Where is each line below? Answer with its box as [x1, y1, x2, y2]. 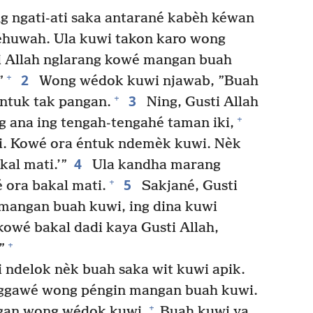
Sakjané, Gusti [138, 177, 238, 194]
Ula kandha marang [88, 156, 221, 173]
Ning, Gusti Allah [143, 94, 259, 110]
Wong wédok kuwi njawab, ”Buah [35, 73, 259, 89]
